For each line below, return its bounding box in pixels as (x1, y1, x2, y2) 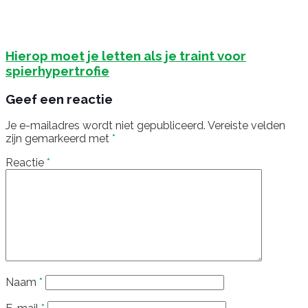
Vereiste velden (208, 119, 285, 133)
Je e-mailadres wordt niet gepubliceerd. (5, 119, 206, 133)
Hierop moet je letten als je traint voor (5, 47, 246, 63)
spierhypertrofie (5, 63, 109, 78)
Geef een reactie (5, 91, 113, 107)
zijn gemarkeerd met (5, 132, 112, 146)
